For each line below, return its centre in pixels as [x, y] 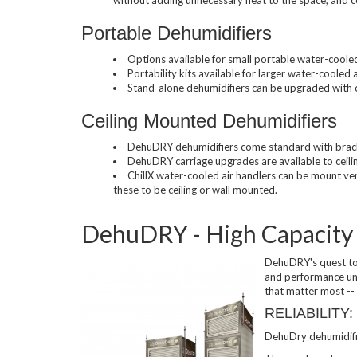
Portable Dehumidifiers [177, 33]
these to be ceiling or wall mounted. [195, 189]
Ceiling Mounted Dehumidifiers [209, 120]
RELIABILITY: [309, 313]
